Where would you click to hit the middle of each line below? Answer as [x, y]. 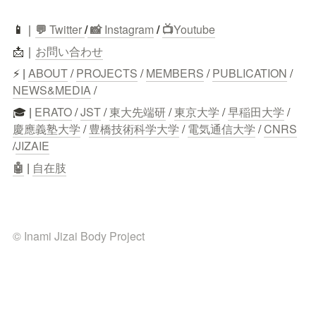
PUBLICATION [250, 73]
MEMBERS [175, 73]
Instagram [129, 30]
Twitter [64, 30]
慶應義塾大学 [47, 129]
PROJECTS [107, 73]
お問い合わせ [69, 51]
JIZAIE [32, 146]
